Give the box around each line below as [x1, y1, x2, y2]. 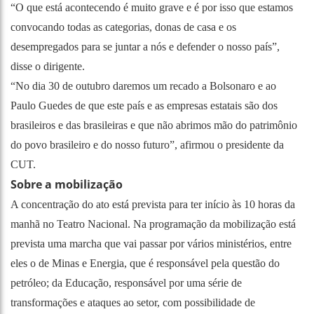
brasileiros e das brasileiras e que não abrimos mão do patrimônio [11, 118, 297, 131]
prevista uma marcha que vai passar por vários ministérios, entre [11, 237, 292, 250]
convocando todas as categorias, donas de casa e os [11, 20, 236, 33]
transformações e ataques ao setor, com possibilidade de [11, 296, 255, 308]
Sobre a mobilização [11, 176, 123, 192]
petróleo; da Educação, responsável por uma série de [11, 276, 242, 289]
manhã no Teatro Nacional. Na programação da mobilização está [11, 217, 296, 230]
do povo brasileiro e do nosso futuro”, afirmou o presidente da [11, 138, 284, 151]
